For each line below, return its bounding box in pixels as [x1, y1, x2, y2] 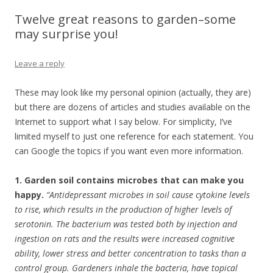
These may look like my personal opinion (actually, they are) [15, 86, 251, 98]
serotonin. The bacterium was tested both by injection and [15, 218, 237, 230]
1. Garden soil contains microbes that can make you [15, 174, 244, 186]
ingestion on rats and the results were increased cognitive [15, 232, 235, 244]
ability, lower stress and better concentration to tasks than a [15, 247, 246, 259]
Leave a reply [15, 57, 65, 69]
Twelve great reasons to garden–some [15, 10, 236, 27]
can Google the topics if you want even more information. [15, 144, 243, 157]
